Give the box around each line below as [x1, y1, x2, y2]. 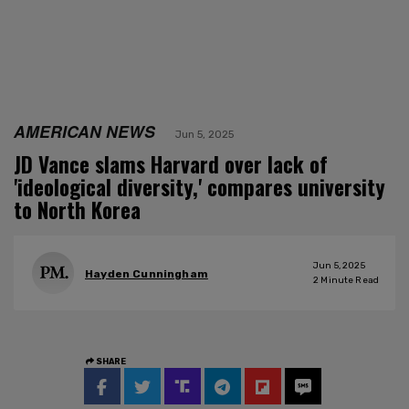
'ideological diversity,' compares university [14, 171, 385, 203]
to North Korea [14, 194, 141, 225]
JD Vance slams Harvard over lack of [14, 148, 328, 180]
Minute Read [319, 274, 379, 286]
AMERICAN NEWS [14, 119, 155, 142]
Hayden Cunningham [85, 267, 208, 281]
